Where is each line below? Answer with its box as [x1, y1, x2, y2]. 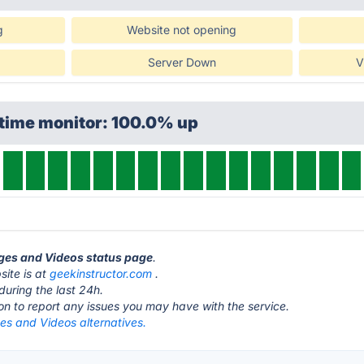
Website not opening [127, 23, 237, 37]
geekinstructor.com [50, 266, 153, 280]
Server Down [147, 55, 216, 69]
